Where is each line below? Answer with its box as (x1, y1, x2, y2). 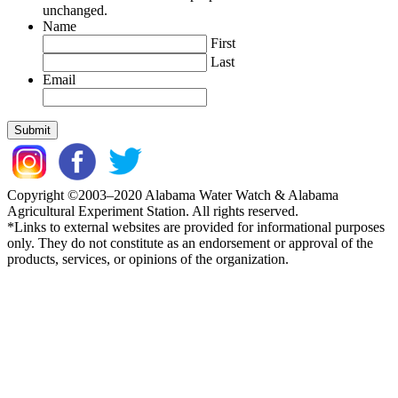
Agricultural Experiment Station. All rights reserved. (7, 203, 298, 219)
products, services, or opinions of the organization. (7, 251, 289, 267)
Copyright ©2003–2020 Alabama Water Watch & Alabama (7, 187, 338, 203)
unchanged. (43, 3, 107, 19)
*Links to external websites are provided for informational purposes (7, 219, 385, 235)
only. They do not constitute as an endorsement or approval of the (7, 235, 373, 251)
